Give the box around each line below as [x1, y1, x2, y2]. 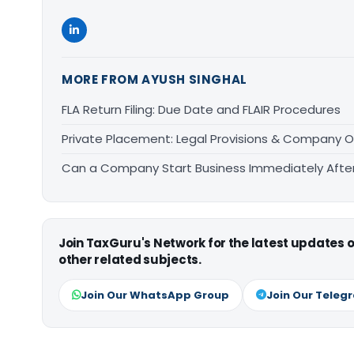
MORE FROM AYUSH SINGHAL [62, 70, 247, 88]
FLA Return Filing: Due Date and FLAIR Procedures [62, 100, 341, 118]
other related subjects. [58, 250, 201, 268]
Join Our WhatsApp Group [81, 287, 229, 303]
